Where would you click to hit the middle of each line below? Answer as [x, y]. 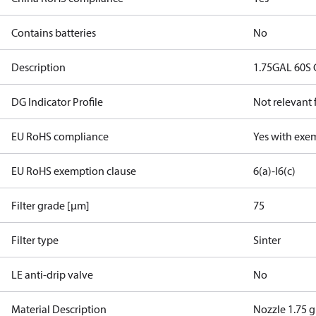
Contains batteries [54, 32]
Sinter [267, 240]
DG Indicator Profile [57, 102]
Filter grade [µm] [50, 205]
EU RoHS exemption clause [74, 171]
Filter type [35, 240]
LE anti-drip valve [52, 274]
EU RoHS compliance [60, 136]
